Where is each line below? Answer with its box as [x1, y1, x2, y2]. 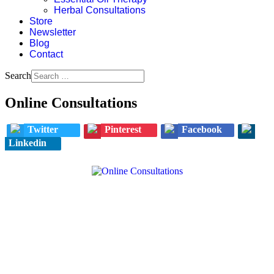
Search [5, 70, 31, 81]
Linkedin [9, 137, 46, 148]
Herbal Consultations [54, 5, 146, 15]
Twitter [28, 124, 58, 135]
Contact [29, 49, 63, 59]
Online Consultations [5, 94, 137, 111]
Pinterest [105, 124, 141, 135]
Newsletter [29, 27, 76, 37]
